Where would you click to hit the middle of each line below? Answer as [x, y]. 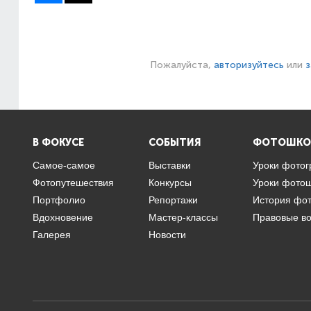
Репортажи [173, 200]
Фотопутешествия [73, 183]
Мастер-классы [183, 217]
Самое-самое [64, 165]
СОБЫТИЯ [175, 142]
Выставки [170, 165]
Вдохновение [63, 217]
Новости [167, 235]
